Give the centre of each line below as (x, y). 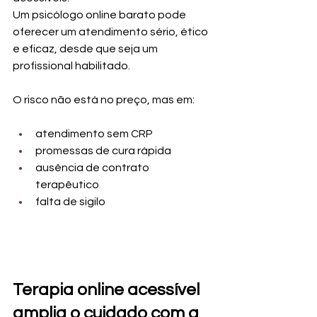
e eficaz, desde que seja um (86, 49)
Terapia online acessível (108, 290)
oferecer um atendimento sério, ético (111, 32)
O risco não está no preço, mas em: (104, 100)
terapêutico (67, 185)
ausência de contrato (93, 168)
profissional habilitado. (71, 66)
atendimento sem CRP (94, 134)
